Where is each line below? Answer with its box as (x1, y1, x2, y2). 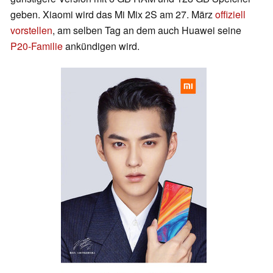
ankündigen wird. (63, 39, 140, 54)
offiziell (215, 7, 246, 22)
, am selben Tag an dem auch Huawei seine (52, 23, 241, 38)
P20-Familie (10, 39, 63, 54)
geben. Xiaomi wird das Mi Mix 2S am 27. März (10, 7, 215, 22)
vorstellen (10, 23, 52, 38)
